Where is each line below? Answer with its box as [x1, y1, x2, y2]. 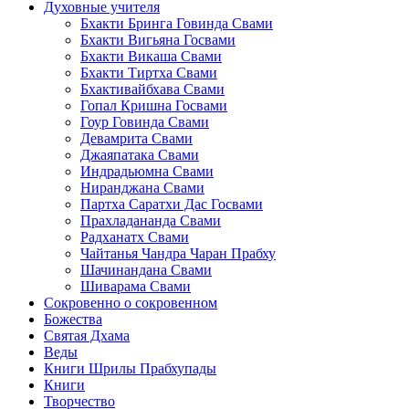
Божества [44, 310, 102, 327]
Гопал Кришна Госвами [80, 97, 227, 113]
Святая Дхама [44, 327, 130, 343]
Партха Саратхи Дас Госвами [80, 195, 263, 212]
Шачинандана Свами [80, 261, 212, 278]
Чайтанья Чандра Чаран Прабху [80, 245, 276, 261]
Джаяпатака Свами [80, 146, 199, 163]
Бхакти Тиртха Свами [80, 64, 217, 80]
